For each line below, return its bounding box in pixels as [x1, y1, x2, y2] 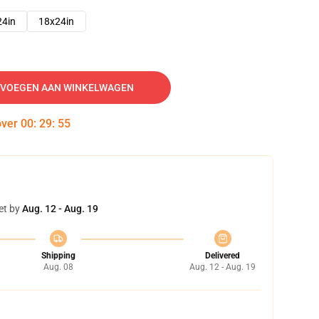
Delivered [205, 251, 240, 261]
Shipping [41, 251, 75, 261]
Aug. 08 [43, 262, 73, 272]
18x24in [38, 16, 74, 27]
